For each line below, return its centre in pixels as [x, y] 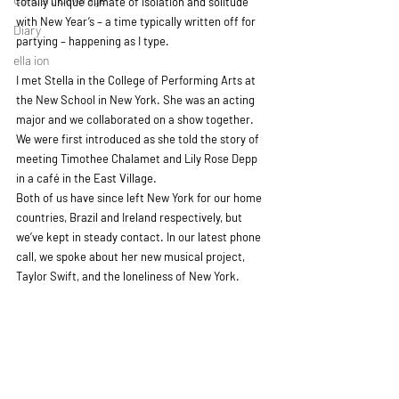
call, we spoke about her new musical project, [132, 256]
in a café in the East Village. [88, 178]
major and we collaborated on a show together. [136, 119]
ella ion [32, 60]
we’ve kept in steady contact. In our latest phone [140, 237]
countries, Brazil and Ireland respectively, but [130, 217]
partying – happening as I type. [93, 41]
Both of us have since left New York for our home [140, 198]
